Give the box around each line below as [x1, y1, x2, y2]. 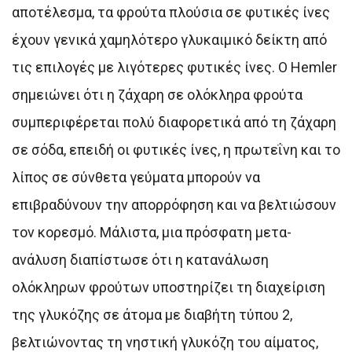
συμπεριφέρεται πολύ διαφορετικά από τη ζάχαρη [12, 113, 336, 130]
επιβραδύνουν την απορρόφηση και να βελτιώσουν [12, 196, 336, 213]
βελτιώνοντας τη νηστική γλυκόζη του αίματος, [12, 333, 318, 350]
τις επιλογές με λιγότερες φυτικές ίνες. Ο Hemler [12, 58, 337, 75]
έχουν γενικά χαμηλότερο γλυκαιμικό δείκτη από [12, 31, 327, 48]
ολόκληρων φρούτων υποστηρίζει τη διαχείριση [12, 278, 325, 295]
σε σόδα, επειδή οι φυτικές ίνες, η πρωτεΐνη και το [12, 141, 340, 158]
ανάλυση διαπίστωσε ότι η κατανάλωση [12, 251, 269, 268]
